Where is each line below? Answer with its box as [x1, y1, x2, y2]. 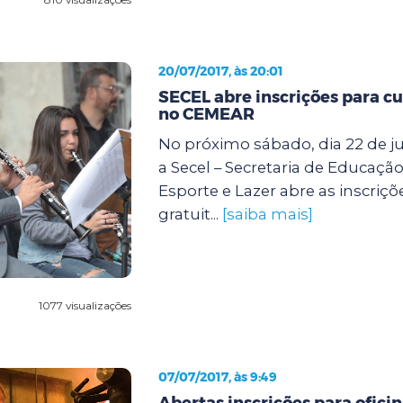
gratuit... [157, 204, 222, 223]
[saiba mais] [221, 204, 313, 223]
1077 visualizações [38, 298, 131, 312]
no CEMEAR [157, 103, 255, 124]
